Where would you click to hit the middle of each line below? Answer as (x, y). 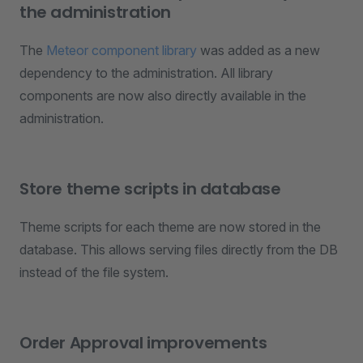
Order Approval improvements (143, 343)
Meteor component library (122, 50)
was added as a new (258, 50)
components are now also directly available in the (163, 96)
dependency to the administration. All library (146, 73)
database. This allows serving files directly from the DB (179, 250)
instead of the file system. (94, 272)
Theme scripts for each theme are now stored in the (170, 227)
